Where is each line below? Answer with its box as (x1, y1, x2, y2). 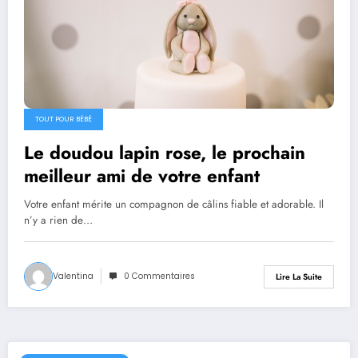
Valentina (53, 270, 93, 283)
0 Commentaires (124, 270, 195, 283)
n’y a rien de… (24, 213, 93, 229)
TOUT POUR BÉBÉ (35, 114, 92, 125)
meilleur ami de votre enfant (24, 163, 260, 189)
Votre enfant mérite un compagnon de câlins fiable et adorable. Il (24, 197, 324, 213)
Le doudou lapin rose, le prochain (24, 140, 305, 166)
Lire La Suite (276, 270, 322, 283)
